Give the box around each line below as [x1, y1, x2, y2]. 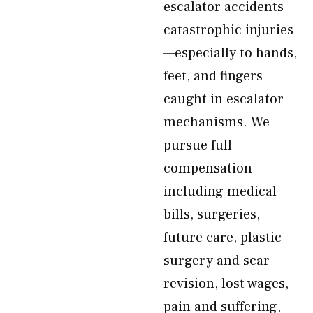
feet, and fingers [163, 67, 263, 85]
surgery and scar [163, 252, 270, 270]
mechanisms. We [163, 113, 270, 131]
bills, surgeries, [163, 205, 260, 224]
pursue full [163, 136, 232, 154]
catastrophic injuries [163, 21, 293, 39]
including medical [163, 182, 277, 201]
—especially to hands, [163, 44, 297, 62]
